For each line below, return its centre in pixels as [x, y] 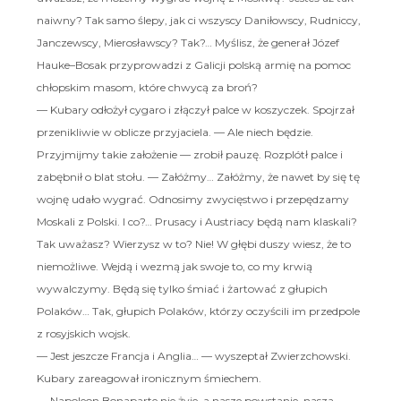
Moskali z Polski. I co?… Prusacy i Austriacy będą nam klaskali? [196, 221]
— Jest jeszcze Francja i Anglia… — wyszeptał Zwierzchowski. [193, 355]
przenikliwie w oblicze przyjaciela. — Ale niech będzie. [175, 132]
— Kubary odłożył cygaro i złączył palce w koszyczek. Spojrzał [195, 109]
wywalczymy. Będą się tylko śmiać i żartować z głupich [182, 288]
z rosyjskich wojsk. [83, 333]
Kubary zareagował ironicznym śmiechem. [149, 378]
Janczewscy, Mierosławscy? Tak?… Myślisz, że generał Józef [188, 42]
